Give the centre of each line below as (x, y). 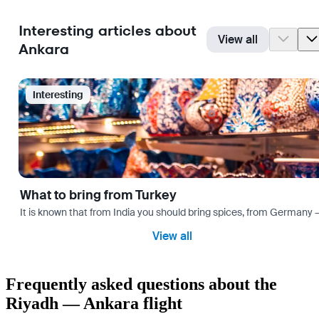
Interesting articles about (107, 30)
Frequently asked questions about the (141, 284)
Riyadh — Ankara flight (94, 304)
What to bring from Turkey (98, 195)
